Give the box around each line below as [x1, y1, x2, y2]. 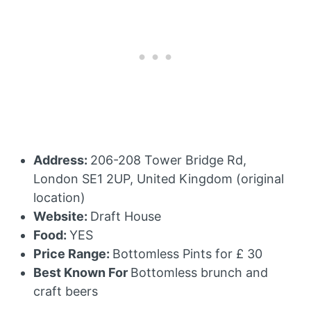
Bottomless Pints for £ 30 [112, 246, 262, 261]
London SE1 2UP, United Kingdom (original [33, 171, 284, 186]
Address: [33, 152, 90, 167]
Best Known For [33, 264, 131, 280]
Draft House [90, 208, 161, 224]
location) [33, 190, 85, 205]
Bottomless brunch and [131, 264, 268, 280]
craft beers [33, 283, 98, 299]
